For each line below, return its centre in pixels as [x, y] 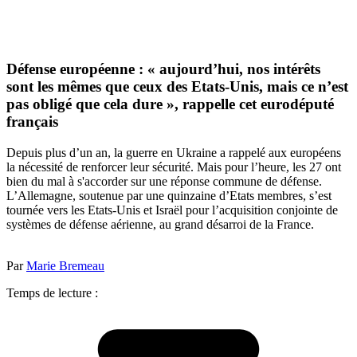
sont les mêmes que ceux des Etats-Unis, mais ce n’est [177, 87]
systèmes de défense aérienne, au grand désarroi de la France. [160, 224]
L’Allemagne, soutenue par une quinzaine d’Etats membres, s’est [169, 195]
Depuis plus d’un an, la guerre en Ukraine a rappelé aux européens [174, 152]
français [32, 122]
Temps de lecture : [52, 292]
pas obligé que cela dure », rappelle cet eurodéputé [170, 104]
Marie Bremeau [65, 265]
